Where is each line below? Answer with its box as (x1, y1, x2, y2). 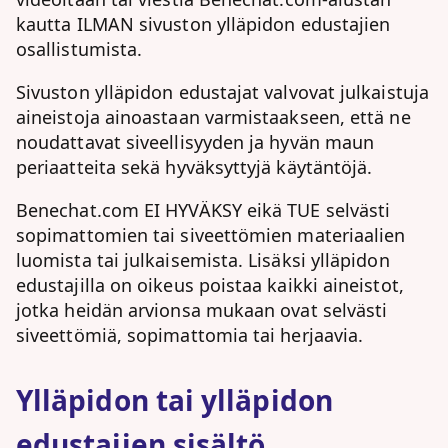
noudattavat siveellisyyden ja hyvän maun (16, 130, 375, 154)
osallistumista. (16, 37, 143, 61)
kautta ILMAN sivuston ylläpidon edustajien (16, 12, 391, 36)
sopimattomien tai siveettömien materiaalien (16, 223, 406, 247)
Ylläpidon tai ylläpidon (16, 381, 333, 419)
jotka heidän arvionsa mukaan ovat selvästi (16, 298, 388, 322)
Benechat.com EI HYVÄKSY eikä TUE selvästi (16, 198, 391, 222)
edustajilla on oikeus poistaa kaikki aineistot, (16, 273, 404, 297)
